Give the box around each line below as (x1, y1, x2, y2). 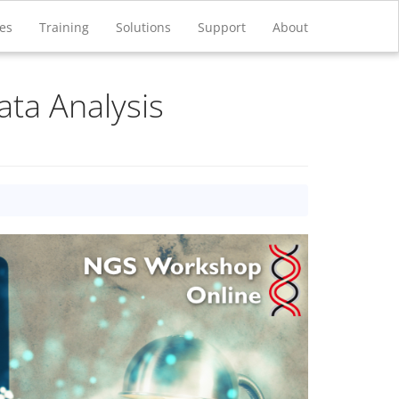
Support (198, 19, 246, 36)
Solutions (116, 19, 171, 36)
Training (39, 19, 89, 36)
